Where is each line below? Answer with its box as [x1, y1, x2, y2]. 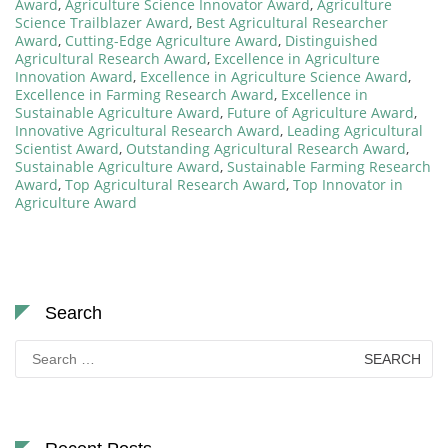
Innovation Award [15, 66, 133, 86]
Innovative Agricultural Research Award [15, 120, 280, 140]
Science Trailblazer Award [15, 12, 189, 32]
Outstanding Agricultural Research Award [126, 138, 406, 158]
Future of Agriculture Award [227, 102, 414, 122]
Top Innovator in [293, 174, 403, 194]
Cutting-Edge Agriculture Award [65, 30, 278, 50]
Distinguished [285, 30, 378, 50]
